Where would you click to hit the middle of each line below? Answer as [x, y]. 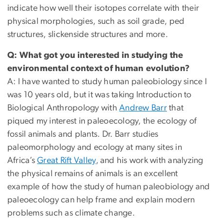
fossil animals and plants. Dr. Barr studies [83, 135]
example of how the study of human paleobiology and [109, 187]
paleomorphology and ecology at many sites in [95, 148]
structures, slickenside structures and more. [88, 35]
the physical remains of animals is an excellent [93, 174]
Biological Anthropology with [64, 108]
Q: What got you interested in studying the [95, 56]
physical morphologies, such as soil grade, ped [96, 22]
